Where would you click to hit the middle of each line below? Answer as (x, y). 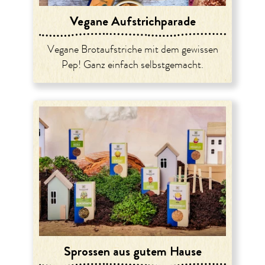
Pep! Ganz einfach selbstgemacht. (132, 65)
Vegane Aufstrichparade (132, 21)
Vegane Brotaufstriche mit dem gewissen (132, 50)
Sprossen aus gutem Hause (132, 251)
